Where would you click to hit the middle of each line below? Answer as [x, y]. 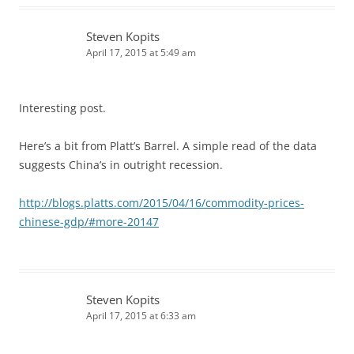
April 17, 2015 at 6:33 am [141, 315]
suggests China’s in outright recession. [121, 164]
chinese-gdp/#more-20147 [89, 221]
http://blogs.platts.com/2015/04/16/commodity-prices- [162, 202]
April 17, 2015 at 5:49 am [141, 52]
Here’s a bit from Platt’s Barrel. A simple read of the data [168, 145]
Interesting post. [62, 107]
